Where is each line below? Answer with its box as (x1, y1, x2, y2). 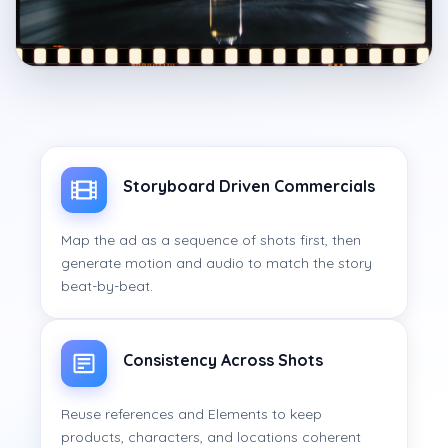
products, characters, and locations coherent (61, 427, 361, 446)
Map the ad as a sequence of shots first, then (61, 231, 361, 250)
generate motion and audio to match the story (61, 254, 372, 273)
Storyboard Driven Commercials (123, 176, 376, 197)
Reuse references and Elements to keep (61, 404, 322, 423)
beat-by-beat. (61, 277, 153, 296)
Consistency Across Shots (123, 349, 324, 370)
